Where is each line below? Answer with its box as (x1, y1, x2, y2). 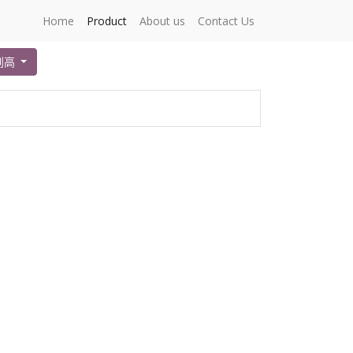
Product (87, 13, 127, 28)
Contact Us (198, 13, 255, 28)
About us (139, 13, 185, 28)
